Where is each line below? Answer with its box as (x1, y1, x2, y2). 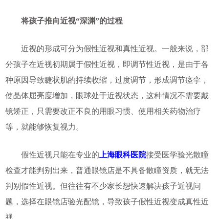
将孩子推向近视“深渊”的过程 (5, 17, 123, 25)
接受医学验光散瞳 (146, 151, 209, 159)
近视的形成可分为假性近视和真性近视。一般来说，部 (5, 44, 209, 53)
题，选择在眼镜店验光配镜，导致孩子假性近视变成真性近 (5, 197, 209, 206)
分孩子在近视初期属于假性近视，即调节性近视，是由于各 (5, 60, 209, 69)
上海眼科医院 (99, 151, 146, 159)
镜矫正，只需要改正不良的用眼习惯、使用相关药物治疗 (5, 107, 201, 116)
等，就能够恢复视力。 (5, 123, 84, 131)
